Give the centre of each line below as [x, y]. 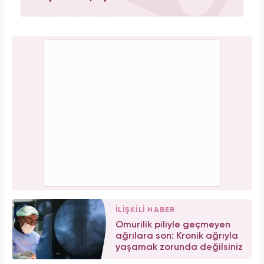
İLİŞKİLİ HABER [146, 210]
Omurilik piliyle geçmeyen [173, 225]
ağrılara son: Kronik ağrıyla [177, 237]
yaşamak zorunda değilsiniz [179, 248]
